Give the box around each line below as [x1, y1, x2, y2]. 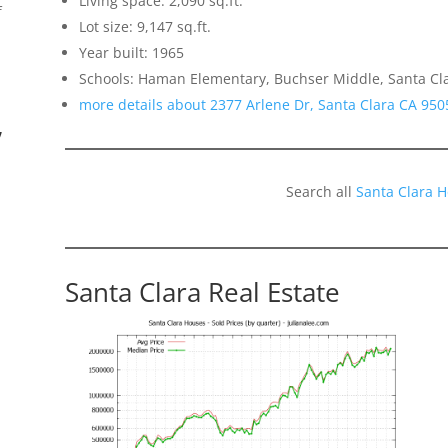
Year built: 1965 [78, 43, 184, 63]
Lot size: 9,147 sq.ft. [78, 17, 211, 37]
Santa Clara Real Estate [64, 274, 340, 311]
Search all [286, 182, 357, 202]
